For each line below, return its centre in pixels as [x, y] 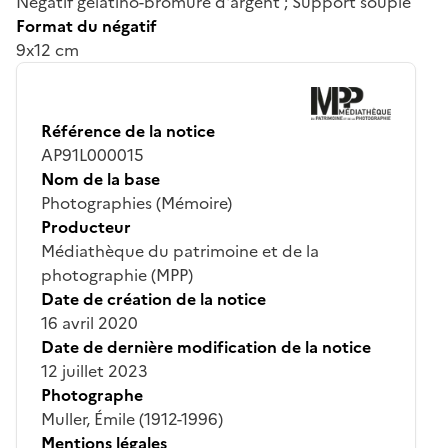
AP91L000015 [92, 154]
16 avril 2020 [89, 322]
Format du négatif [86, 25]
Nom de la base [100, 178]
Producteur [86, 226]
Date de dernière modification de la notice [206, 346]
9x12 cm [47, 49]
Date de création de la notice [153, 298]
